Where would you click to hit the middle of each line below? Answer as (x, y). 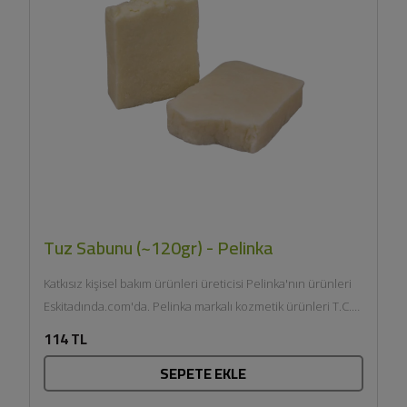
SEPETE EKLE (203, 374)
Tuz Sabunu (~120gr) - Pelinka (158, 248)
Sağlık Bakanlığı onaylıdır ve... (120, 329)
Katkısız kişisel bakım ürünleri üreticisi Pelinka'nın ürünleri (197, 284)
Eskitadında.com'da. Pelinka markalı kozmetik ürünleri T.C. (197, 307)
